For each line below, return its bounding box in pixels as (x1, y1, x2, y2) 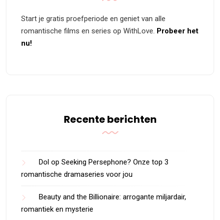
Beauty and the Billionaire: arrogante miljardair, (39, 192, 186, 202)
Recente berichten (63, 112, 157, 127)
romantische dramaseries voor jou (21, 170, 133, 179)
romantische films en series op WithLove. (21, 27, 157, 36)
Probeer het (157, 27, 198, 36)
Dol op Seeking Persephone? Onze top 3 (39, 158, 168, 167)
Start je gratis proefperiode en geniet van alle (21, 14, 165, 24)
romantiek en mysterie (21, 205, 93, 214)
